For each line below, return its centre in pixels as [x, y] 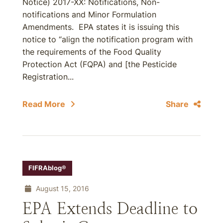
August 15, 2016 [61, 188]
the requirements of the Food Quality [92, 52]
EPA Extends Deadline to [110, 209]
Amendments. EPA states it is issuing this [101, 27]
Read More [44, 104]
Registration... [48, 77]
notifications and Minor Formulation [89, 14]
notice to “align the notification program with [108, 39]
